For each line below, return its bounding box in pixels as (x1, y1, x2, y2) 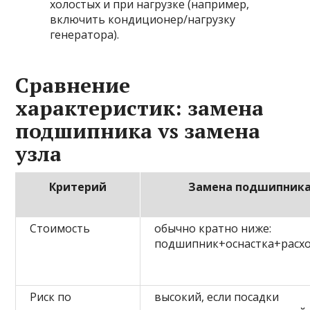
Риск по (30, 289, 72, 305)
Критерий (48, 179, 107, 195)
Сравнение (15, 71, 131, 100)
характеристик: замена (15, 94, 264, 122)
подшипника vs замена (15, 117, 261, 145)
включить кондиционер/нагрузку (50, 12, 236, 28)
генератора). (50, 27, 120, 43)
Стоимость (30, 221, 91, 237)
